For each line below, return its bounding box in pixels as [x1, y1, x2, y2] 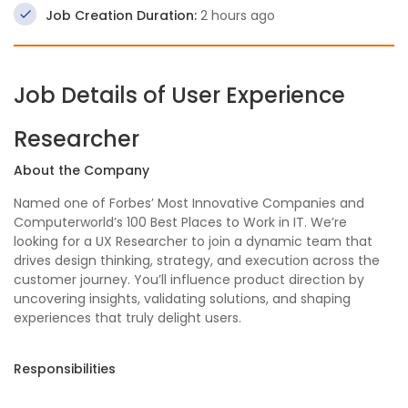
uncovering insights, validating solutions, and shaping [14, 290, 351, 308]
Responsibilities [14, 360, 116, 378]
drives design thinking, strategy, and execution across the [14, 251, 380, 270]
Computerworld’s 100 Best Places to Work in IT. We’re [14, 213, 347, 231]
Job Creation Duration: [46, 6, 197, 25]
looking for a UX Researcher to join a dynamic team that [14, 232, 372, 250]
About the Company [14, 161, 149, 179]
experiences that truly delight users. [14, 309, 241, 327]
